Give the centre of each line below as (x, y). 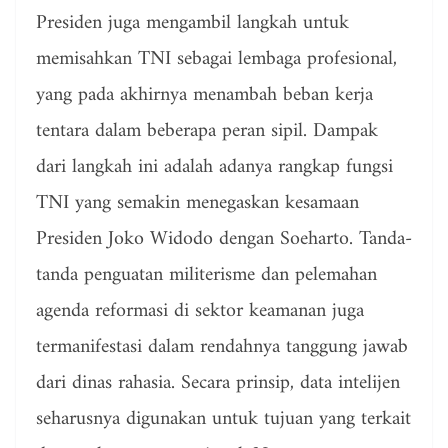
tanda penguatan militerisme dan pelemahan (206, 276)
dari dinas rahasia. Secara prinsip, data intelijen (218, 384)
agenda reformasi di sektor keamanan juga (200, 312)
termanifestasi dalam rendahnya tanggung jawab (222, 348)
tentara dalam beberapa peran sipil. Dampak (207, 132)
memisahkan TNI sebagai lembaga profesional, (216, 60)
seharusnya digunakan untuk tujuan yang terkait (223, 420)
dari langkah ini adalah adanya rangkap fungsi (214, 168)
